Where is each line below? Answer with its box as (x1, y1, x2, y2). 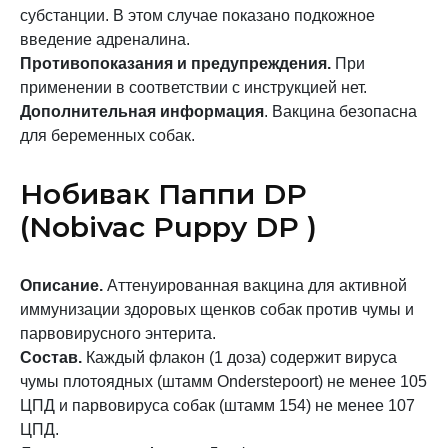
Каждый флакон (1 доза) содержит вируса (82, 349, 397, 366)
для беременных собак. (20, 127, 195, 144)
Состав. (20, 349, 82, 366)
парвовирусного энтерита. (20, 325, 216, 342)
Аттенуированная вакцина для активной (103, 277, 407, 294)
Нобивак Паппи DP (20, 177, 307, 211)
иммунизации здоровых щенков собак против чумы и (20, 301, 414, 318)
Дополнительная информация (20, 103, 264, 120)
